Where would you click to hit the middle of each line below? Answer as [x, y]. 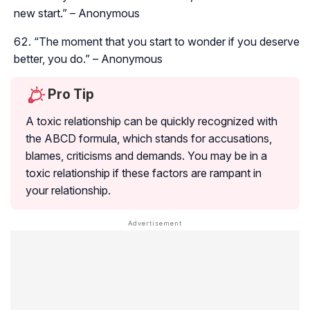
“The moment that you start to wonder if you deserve [167, 41]
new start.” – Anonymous [77, 13]
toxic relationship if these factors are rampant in [144, 173]
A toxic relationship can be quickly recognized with [152, 121]
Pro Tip [71, 94]
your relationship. [68, 190]
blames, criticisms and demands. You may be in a [146, 155]
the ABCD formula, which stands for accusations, [149, 138]
